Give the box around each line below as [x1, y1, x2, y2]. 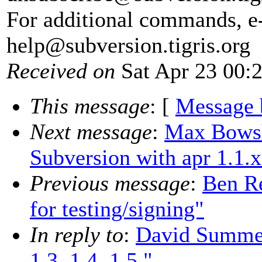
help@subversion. [6, 33, 168, 58]
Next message [30, 119, 152, 144]
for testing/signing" [30, 196, 204, 222]
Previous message [30, 171, 190, 196]
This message [30, 94, 150, 119]
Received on [6, 58, 115, 84]
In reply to [30, 222, 123, 247]
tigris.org [168, 33, 250, 58]
